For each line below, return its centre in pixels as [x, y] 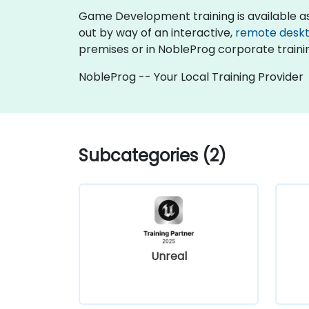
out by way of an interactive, [157, 32]
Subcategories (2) [152, 155]
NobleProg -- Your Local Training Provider [191, 77]
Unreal [169, 256]
